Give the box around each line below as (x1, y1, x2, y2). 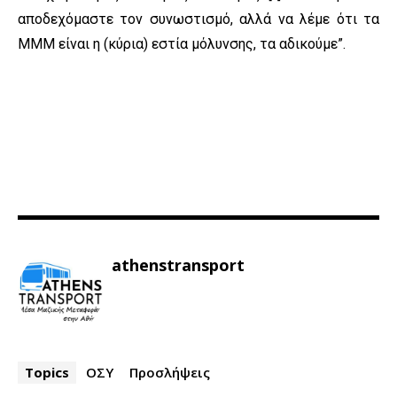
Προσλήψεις (129, 363, 210, 382)
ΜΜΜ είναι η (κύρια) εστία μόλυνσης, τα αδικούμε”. (18, 35, 346, 53)
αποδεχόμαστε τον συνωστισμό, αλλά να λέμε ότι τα (18, 11, 379, 28)
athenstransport (112, 254, 245, 276)
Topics (25, 363, 69, 382)
